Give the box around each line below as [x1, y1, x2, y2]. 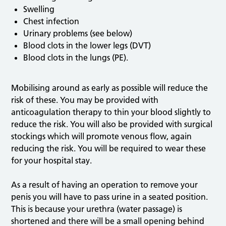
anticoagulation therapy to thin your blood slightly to [11, 107, 211, 118]
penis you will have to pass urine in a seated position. [11, 192, 208, 202]
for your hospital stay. [11, 155, 92, 166]
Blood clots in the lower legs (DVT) [23, 40, 151, 51]
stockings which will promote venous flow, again [11, 131, 192, 142]
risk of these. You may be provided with [11, 95, 159, 105]
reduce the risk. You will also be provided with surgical [11, 119, 213, 130]
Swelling [23, 4, 55, 15]
